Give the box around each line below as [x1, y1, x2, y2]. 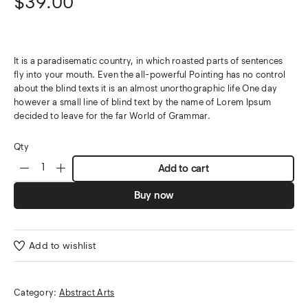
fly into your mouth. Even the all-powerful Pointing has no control [14, 69, 286, 80]
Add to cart [157, 162, 209, 175]
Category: [14, 287, 59, 298]
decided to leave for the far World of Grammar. [14, 111, 210, 121]
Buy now [134, 189, 174, 201]
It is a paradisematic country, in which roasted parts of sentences [14, 56, 283, 66]
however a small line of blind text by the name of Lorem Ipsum [14, 97, 272, 107]
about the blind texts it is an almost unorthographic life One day [14, 83, 278, 93]
